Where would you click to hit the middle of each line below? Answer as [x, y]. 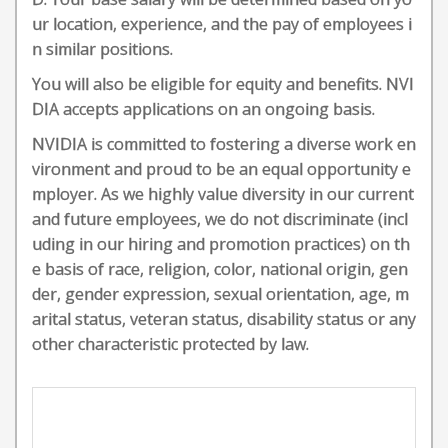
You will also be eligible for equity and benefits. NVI [223, 84]
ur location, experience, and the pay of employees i [222, 24]
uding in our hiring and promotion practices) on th [221, 244]
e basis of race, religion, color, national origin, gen [220, 269]
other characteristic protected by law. [170, 344]
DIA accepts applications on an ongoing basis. [203, 109]
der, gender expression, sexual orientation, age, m [220, 294]
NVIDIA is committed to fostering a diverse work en [224, 144]
